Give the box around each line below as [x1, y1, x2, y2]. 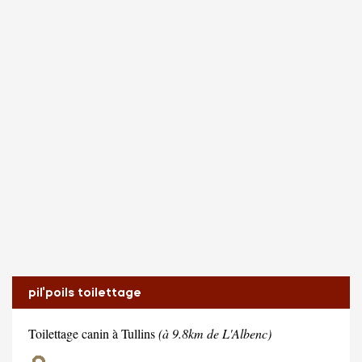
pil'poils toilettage [28, 285, 141, 299]
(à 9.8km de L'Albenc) [158, 324, 271, 342]
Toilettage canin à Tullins [28, 324, 158, 342]
